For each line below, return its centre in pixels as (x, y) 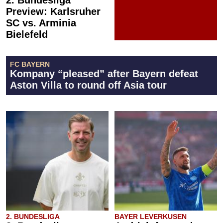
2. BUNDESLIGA (33, 216)
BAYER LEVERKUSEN (151, 216)
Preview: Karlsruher (53, 11)
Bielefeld (27, 34)
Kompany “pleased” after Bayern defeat (104, 73)
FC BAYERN (30, 64)
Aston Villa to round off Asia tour (88, 85)
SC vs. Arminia (41, 23)
